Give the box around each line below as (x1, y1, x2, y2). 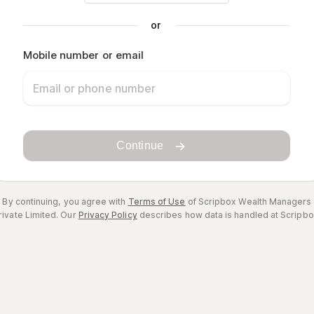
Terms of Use (128, 196, 186, 207)
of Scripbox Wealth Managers (185, 196, 312, 207)
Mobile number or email (22, 48, 144, 62)
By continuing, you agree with (2, 196, 128, 207)
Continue (116, 139, 164, 151)
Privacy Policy (78, 210, 137, 220)
